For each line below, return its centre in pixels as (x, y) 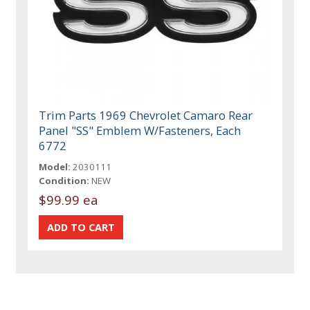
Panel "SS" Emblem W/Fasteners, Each (140, 130)
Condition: (64, 180)
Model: (55, 166)
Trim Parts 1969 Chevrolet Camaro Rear (146, 115)
